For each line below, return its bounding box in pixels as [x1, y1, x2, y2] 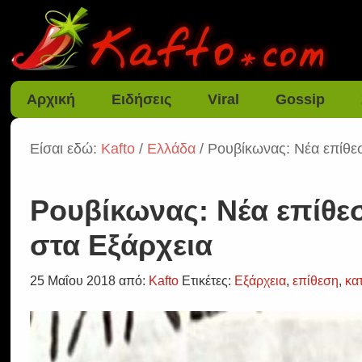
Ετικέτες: [182, 274, 235, 288]
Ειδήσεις [112, 91, 172, 107]
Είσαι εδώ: [30, 141, 102, 157]
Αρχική [27, 91, 76, 107]
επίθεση [293, 274, 339, 288]
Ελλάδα [147, 141, 196, 157]
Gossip [276, 91, 326, 107]
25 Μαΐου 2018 [30, 274, 116, 288]
